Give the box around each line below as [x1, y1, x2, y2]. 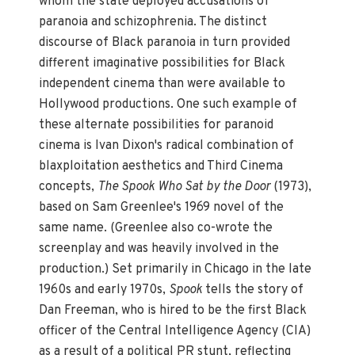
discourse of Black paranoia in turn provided [39, 35, 291, 52]
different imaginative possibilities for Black [39, 55, 286, 72]
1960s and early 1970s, [39, 282, 170, 299]
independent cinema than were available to [39, 76, 286, 93]
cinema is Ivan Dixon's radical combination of [39, 138, 295, 155]
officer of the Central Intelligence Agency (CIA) [39, 323, 311, 340]
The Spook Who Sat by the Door [97, 179, 274, 196]
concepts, [39, 179, 98, 196]
